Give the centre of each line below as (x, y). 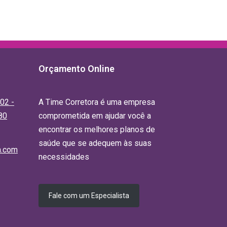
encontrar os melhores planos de (97, 130)
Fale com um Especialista (89, 196)
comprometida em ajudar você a (95, 116)
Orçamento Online (77, 69)
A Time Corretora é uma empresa (97, 102)
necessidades (64, 157)
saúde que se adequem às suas (95, 143)
